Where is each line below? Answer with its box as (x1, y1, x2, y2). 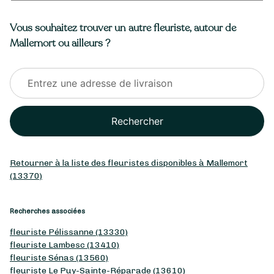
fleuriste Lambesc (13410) (10, 239, 119, 250)
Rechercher (111, 114, 163, 127)
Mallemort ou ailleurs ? (10, 35, 110, 50)
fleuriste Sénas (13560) (10, 252, 108, 263)
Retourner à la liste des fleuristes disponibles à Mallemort (10, 157, 248, 168)
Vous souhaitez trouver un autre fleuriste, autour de (10, 20, 236, 35)
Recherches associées (10, 207, 85, 215)
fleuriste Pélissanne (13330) (10, 226, 128, 237)
